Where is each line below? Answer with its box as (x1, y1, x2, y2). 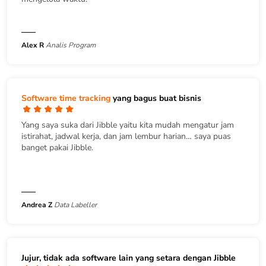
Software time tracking (21, 92, 110, 104)
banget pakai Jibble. (21, 141, 93, 153)
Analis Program (46, 40, 96, 50)
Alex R (21, 40, 44, 50)
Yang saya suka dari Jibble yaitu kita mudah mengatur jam (21, 119, 234, 131)
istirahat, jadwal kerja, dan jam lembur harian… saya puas (21, 130, 231, 142)
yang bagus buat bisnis (110, 92, 201, 104)
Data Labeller (54, 199, 97, 210)
